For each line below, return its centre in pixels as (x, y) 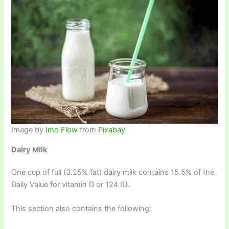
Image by (29, 130)
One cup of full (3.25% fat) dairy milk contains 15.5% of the (113, 172)
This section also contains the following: (82, 209)
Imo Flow (62, 130)
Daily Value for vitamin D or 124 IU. (71, 184)
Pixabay (112, 130)
